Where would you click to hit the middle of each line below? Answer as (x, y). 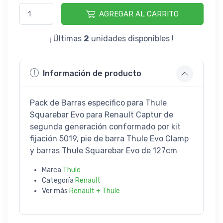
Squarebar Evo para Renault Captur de (102, 114)
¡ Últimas (66, 38)
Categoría (58, 180)
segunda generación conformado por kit (105, 126)
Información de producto (92, 74)
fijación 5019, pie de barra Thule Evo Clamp (109, 138)
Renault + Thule (95, 191)
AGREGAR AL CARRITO (139, 14)
